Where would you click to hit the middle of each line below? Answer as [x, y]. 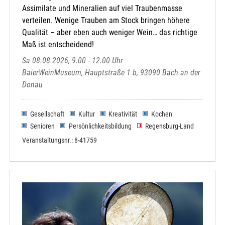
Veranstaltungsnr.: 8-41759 [60, 140]
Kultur [86, 114]
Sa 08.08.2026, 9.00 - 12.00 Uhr [73, 60]
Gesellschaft [47, 114]
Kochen [162, 114]
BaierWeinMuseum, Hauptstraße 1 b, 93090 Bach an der [111, 72]
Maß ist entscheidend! [58, 44]
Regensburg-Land [170, 126]
